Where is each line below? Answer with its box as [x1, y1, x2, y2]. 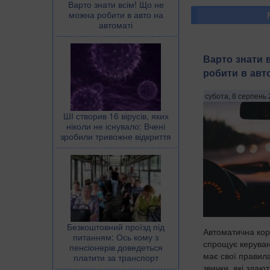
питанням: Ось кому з [73, 231, 159, 243]
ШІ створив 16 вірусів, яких [63, 109, 169, 122]
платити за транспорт [73, 251, 159, 264]
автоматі [99, 18, 133, 31]
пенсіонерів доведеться [69, 241, 163, 254]
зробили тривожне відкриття [60, 130, 171, 142]
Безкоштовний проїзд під [67, 221, 165, 233]
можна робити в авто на [68, 8, 163, 20]
